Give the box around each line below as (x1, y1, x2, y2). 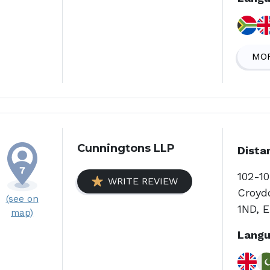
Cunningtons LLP (77, 142, 175, 155)
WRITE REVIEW (108, 175, 178, 187)
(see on (5, 193, 39, 204)
